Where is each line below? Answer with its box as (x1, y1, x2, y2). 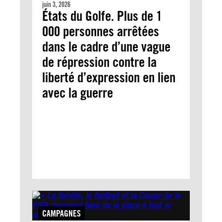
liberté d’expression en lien (42, 69, 175, 86)
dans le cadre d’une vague (42, 38, 170, 55)
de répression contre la (42, 54, 157, 70)
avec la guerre (42, 84, 113, 101)
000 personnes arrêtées (42, 23, 159, 40)
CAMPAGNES (42, 208, 81, 219)
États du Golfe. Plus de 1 (42, 7, 162, 24)
